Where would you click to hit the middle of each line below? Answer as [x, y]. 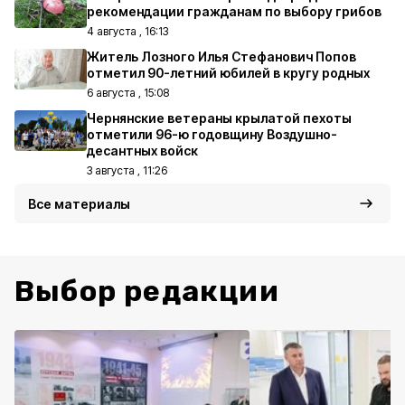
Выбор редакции [147, 291]
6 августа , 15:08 [128, 93]
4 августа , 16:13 [127, 31]
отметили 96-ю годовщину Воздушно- [212, 134]
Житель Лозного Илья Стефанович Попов [221, 57]
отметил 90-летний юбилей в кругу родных [228, 73]
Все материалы [79, 204]
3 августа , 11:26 [127, 170]
